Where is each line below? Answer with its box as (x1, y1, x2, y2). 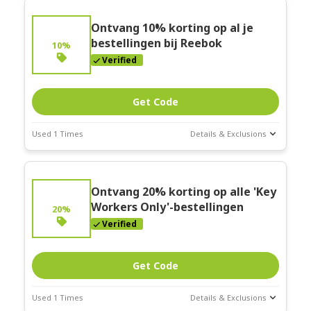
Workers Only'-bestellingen (91, 199, 244, 215)
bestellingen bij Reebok (91, 35, 222, 51)
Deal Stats (32, 157, 73, 168)
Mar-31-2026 (32, 185, 78, 196)
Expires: (32, 174, 62, 185)
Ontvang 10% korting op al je (91, 20, 253, 36)
